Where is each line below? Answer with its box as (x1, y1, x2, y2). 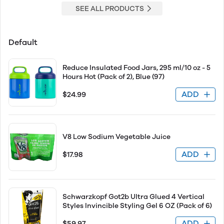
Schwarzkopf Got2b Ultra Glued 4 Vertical (62, 192, 204, 201)
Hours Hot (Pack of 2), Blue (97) (62, 72, 164, 81)
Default (8, 37, 37, 47)
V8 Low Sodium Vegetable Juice (62, 132, 170, 141)
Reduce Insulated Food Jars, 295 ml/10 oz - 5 (62, 63, 210, 72)
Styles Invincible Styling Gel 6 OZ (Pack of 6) (62, 201, 212, 210)
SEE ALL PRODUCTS (75, 4, 144, 13)
